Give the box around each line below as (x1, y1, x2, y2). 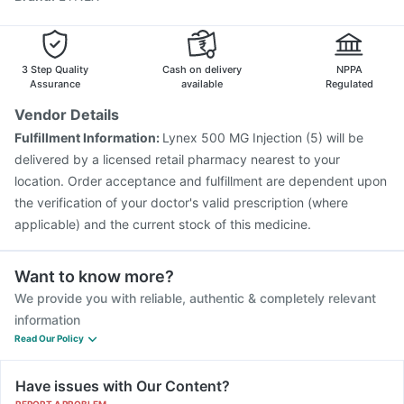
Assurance (30, 78, 80, 90)
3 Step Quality (22, 63, 88, 76)
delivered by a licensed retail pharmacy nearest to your (14, 151, 340, 167)
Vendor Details (14, 106, 119, 124)
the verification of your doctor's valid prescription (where (14, 195, 348, 210)
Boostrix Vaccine (30, 32, 127, 48)
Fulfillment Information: (14, 130, 162, 145)
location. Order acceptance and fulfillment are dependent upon (14, 173, 387, 188)
